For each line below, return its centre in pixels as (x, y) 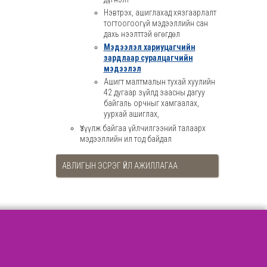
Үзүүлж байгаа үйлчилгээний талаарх (142, 128)
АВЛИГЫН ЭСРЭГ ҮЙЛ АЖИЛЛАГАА (119, 166)
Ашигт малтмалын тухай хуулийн (159, 82)
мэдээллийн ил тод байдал (125, 139)
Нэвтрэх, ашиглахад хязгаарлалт (160, 13)
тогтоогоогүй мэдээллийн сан (156, 23)
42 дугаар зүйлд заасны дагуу (154, 92)
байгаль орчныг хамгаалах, (151, 103)
